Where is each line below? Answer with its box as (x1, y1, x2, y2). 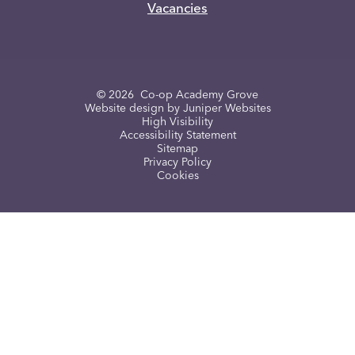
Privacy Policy (143, 156, 212, 168)
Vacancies (147, 2, 208, 17)
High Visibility (142, 116, 213, 128)
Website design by (84, 102, 183, 114)
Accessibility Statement (119, 129, 236, 141)
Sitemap (157, 143, 198, 155)
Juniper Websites (182, 102, 271, 114)
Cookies (156, 170, 199, 181)
